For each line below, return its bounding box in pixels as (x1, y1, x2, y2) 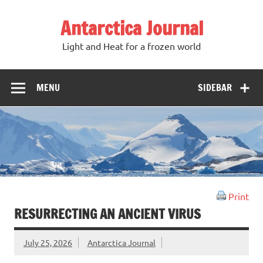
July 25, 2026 (23, 237, 72, 248)
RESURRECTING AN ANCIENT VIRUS (14, 205, 201, 224)
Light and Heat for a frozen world (62, 40, 201, 52)
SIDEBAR (198, 80, 232, 94)
